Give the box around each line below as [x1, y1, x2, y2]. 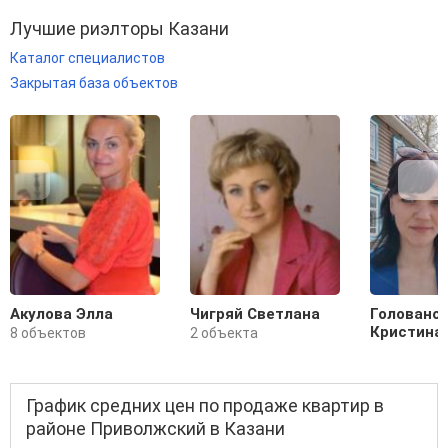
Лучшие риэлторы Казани [10, 17, 229, 39]
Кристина [370, 323, 443, 342]
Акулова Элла [10, 305, 113, 324]
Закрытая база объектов [10, 75, 178, 92]
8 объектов [10, 325, 86, 342]
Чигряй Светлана [190, 305, 320, 324]
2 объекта [190, 325, 258, 342]
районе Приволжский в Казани [26, 418, 285, 440]
